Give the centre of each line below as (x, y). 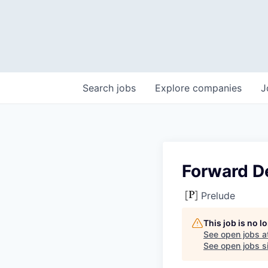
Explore (174, 88)
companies (217, 88)
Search (100, 88)
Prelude (218, 196)
